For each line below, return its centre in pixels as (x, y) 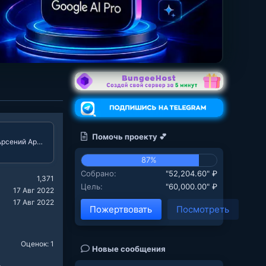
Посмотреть (203, 209)
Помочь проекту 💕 (130, 136)
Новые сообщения (129, 248)
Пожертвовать (121, 209)
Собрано (97, 173)
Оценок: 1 (37, 243)
